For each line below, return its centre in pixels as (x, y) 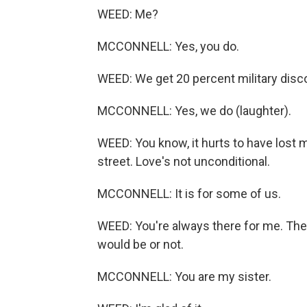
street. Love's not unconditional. (184, 162)
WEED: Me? (128, 14)
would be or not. (140, 245)
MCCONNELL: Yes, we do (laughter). (194, 111)
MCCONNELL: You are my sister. (184, 277)
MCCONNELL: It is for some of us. (189, 194)
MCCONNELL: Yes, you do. (168, 47)
